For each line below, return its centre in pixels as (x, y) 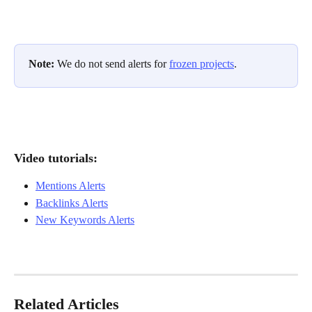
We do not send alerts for (113, 64)
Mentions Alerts (70, 186)
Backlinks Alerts (72, 203)
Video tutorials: (57, 158)
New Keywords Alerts (85, 220)
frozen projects (202, 64)
